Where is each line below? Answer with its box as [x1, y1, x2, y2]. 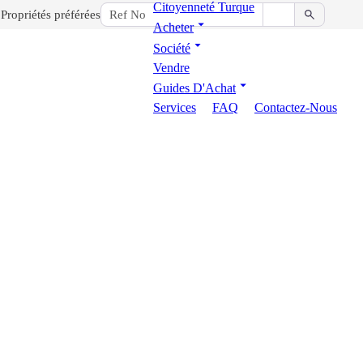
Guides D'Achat [153, 81, 236, 96]
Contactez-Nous [254, 100, 337, 115]
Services [153, 100, 196, 115]
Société [153, 41, 190, 55]
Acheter [153, 20, 194, 35]
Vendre [153, 60, 190, 75]
